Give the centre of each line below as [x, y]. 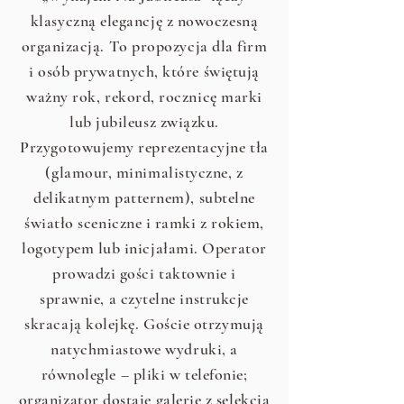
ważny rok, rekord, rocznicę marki [144, 96]
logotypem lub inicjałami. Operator [144, 248]
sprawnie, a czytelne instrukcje [144, 298]
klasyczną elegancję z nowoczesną [144, 21]
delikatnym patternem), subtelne [144, 197]
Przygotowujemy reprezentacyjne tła [144, 147]
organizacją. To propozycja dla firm [144, 46]
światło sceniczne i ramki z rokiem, [144, 223]
